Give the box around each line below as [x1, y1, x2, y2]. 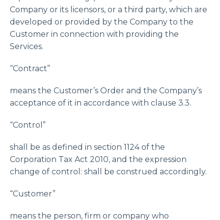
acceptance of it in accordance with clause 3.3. [10, 98, 191, 108]
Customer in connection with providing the [10, 29, 179, 39]
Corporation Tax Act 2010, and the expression [10, 155, 187, 164]
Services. [10, 42, 43, 51]
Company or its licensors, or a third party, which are [10, 5, 207, 14]
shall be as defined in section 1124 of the [10, 142, 165, 152]
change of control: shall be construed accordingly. [10, 167, 207, 176]
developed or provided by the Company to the [10, 17, 193, 27]
